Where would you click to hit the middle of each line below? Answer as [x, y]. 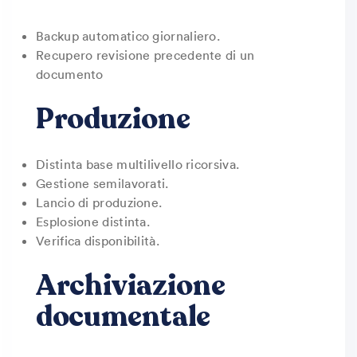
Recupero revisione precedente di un [145, 55]
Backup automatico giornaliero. [128, 36]
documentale [124, 317]
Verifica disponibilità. [98, 241]
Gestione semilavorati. [102, 183]
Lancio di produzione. [99, 202]
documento [70, 74]
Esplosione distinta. [93, 222]
